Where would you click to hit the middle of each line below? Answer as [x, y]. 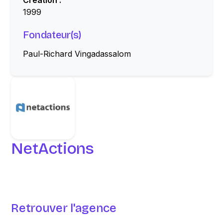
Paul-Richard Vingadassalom [77, 54]
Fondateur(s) [52, 35]
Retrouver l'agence [64, 208]
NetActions [53, 149]
